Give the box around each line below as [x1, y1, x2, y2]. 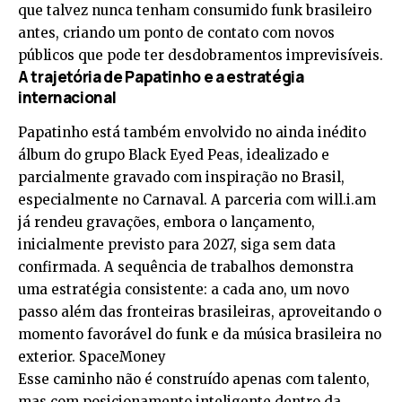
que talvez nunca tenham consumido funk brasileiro [18, 2, 371, 20]
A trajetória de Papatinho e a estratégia [18, 66, 304, 88]
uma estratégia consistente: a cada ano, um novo [18, 280, 349, 298]
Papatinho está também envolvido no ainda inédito [18, 123, 366, 141]
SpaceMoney [79, 347, 166, 365]
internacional [18, 87, 117, 109]
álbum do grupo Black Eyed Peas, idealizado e [18, 145, 329, 163]
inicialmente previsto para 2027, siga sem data [18, 235, 336, 253]
